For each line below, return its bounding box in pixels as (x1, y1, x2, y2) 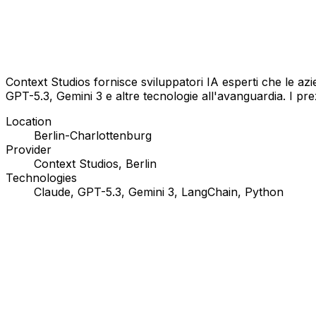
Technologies (6, 170, 77, 185)
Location (6, 114, 51, 128)
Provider (6, 142, 51, 157)
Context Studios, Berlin (34, 156, 157, 171)
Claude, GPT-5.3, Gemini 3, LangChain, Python (34, 184, 284, 199)
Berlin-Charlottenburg (34, 128, 152, 142)
